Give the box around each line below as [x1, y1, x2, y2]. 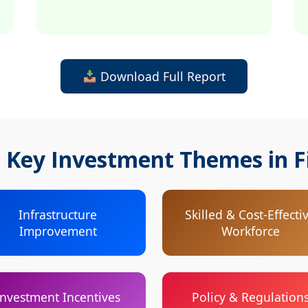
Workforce [221, 223, 280, 239]
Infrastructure [19, 206, 97, 223]
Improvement [19, 223, 97, 239]
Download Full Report [96, 68, 225, 85]
